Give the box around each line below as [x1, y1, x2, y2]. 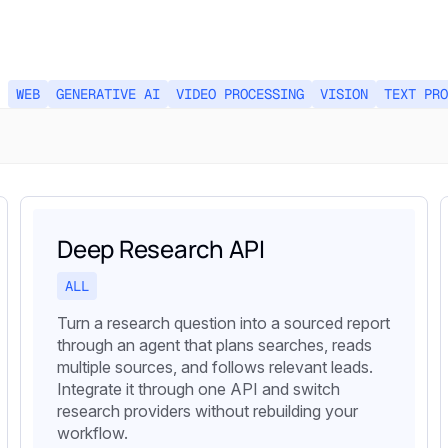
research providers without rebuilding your [57, 401, 358, 422]
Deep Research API [57, 232, 265, 266]
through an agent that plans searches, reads [57, 335, 372, 356]
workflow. [57, 423, 128, 444]
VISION [320, 85, 368, 104]
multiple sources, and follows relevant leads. [57, 357, 373, 378]
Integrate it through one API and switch [57, 379, 340, 400]
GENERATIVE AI [56, 85, 160, 104]
